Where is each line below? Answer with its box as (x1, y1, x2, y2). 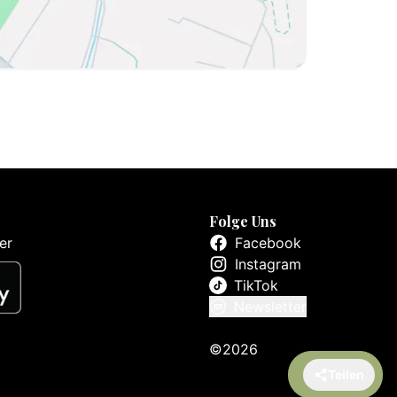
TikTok (234, 276, 278, 294)
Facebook (235, 234, 301, 252)
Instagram (235, 255, 301, 273)
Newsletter (234, 298, 307, 315)
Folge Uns (209, 212, 276, 230)
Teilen (328, 367, 364, 382)
